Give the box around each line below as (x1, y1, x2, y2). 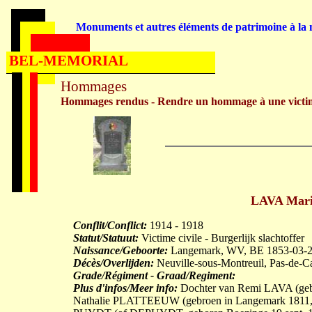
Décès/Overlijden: (73, 257, 154, 269)
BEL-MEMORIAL (9, 52, 128, 69)
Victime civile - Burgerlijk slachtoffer (139, 232, 304, 244)
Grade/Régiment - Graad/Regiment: (73, 270, 235, 281)
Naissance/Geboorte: (73, 244, 168, 256)
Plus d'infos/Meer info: (73, 282, 178, 294)
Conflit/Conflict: (73, 219, 147, 231)
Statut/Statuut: (73, 232, 139, 244)
